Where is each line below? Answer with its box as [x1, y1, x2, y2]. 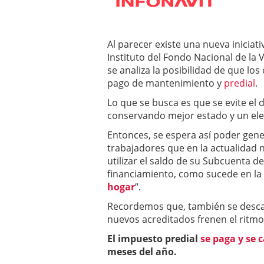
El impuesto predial [107, 232, 200, 245]
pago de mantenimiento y [107, 77, 224, 90]
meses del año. [107, 245, 177, 258]
